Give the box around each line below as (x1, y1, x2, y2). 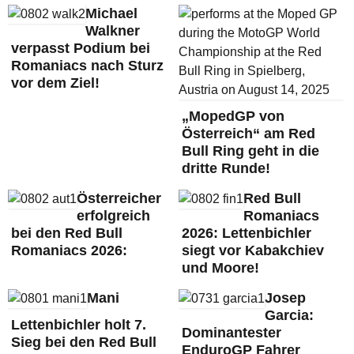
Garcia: (264, 307, 314, 323)
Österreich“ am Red (181, 126, 315, 141)
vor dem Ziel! (11, 75, 100, 91)
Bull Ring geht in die (181, 143, 319, 159)
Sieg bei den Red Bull (11, 334, 156, 350)
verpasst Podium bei (11, 40, 150, 56)
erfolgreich (77, 208, 150, 224)
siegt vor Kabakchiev (181, 243, 324, 258)
